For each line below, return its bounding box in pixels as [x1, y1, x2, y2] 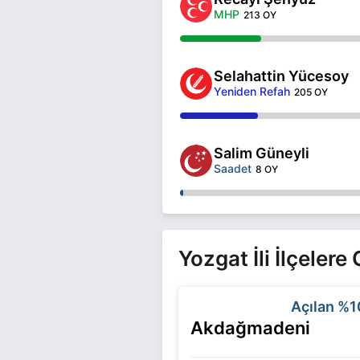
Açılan [291, 297, 337, 315]
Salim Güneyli [214, 144, 309, 162]
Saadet [214, 161, 252, 175]
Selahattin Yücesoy [214, 67, 349, 84]
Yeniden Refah [214, 84, 290, 98]
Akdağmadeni [190, 317, 310, 338]
